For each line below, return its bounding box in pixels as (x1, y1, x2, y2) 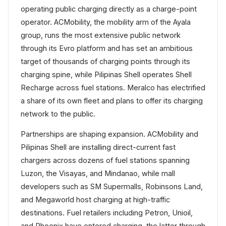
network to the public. (21, 109, 95, 118)
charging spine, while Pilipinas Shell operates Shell (21, 70, 192, 79)
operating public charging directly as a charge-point (21, 4, 197, 13)
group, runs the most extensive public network (21, 30, 181, 39)
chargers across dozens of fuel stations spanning (21, 155, 190, 164)
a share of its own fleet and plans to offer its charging (21, 96, 203, 105)
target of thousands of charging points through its (21, 56, 190, 66)
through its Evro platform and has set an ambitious (21, 43, 193, 52)
